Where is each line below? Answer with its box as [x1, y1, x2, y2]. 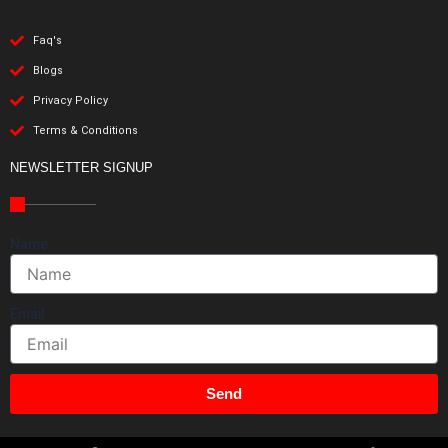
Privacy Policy [32, 93, 108, 107]
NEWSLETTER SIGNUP [10, 159, 153, 175]
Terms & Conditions [32, 123, 138, 137]
